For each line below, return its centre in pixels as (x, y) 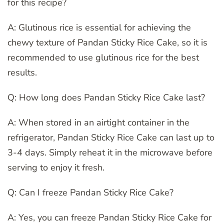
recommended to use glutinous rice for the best (103, 57)
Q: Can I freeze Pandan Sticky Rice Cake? (90, 192)
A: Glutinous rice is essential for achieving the (99, 27)
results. (22, 72)
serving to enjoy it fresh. (56, 167)
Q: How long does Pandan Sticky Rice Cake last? (106, 97)
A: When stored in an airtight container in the (98, 122)
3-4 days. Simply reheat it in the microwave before (110, 152)
